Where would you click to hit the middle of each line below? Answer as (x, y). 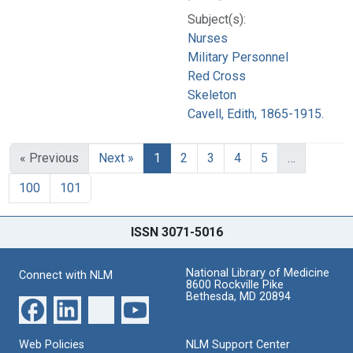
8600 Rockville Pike (235, 284)
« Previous (49, 158)
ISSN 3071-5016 (176, 232)
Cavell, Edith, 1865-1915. (256, 113)
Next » (116, 158)
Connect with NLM (66, 275)
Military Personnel (238, 57)
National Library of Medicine (258, 273)
